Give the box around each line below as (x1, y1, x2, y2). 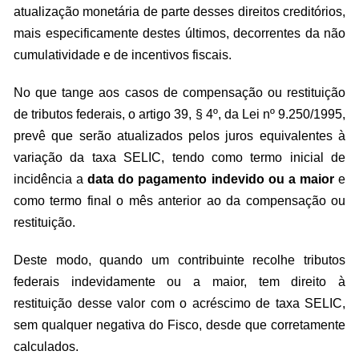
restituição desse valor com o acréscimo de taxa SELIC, (14, 296, 345, 310)
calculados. (14, 340, 79, 353)
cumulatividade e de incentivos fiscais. (14, 48, 232, 62)
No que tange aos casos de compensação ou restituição (14, 86, 345, 99)
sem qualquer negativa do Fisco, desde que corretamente (14, 318, 345, 332)
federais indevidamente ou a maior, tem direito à (14, 275, 345, 288)
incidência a (14, 172, 88, 186)
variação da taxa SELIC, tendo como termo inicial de (14, 151, 345, 164)
